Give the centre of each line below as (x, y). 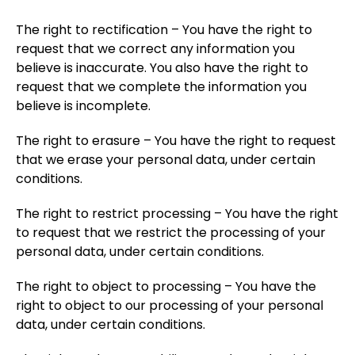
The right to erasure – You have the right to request (176, 141)
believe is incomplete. (83, 106)
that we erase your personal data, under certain (166, 160)
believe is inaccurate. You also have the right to (162, 68)
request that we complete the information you (161, 87)
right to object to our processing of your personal (170, 305)
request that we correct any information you (155, 49)
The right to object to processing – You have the (166, 286)
